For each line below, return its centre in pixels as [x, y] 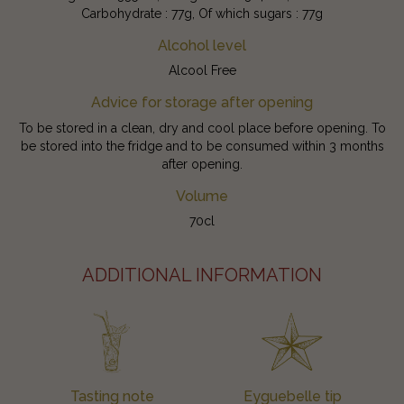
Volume [202, 196]
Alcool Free [202, 70]
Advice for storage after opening [202, 102]
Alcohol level [202, 45]
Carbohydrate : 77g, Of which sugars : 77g [202, 13]
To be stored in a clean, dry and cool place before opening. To [202, 128]
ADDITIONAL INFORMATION [202, 275]
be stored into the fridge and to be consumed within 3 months [202, 146]
